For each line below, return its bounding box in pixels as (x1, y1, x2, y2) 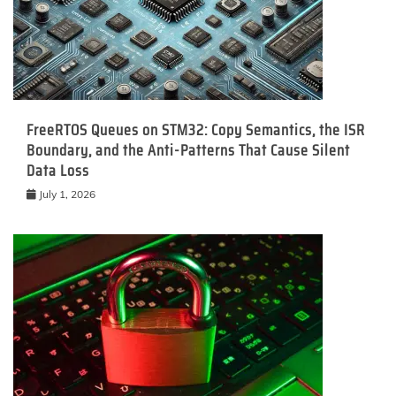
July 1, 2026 (39, 187, 95, 201)
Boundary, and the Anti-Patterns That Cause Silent (27, 137, 350, 163)
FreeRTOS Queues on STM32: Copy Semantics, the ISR (27, 117, 365, 142)
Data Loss (27, 157, 89, 183)
